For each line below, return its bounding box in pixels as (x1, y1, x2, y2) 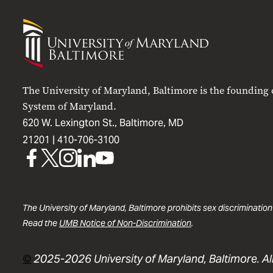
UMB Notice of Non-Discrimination (59, 218, 191, 229)
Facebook (31, 193, 74, 207)
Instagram (68, 193, 115, 207)
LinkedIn (86, 193, 128, 207)
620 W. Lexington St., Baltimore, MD (23, 116, 183, 129)
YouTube (104, 193, 144, 207)
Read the (23, 218, 59, 229)
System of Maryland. (23, 100, 116, 113)
